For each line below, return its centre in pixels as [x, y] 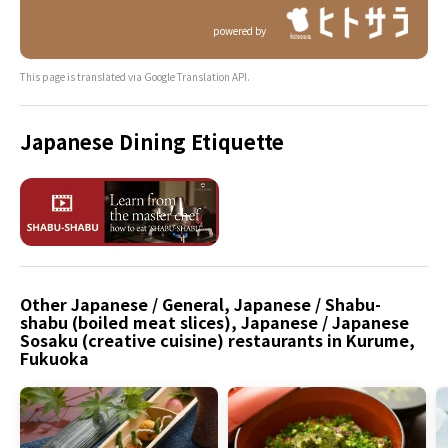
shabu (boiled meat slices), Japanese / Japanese [214, 321]
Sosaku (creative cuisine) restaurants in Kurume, [217, 339]
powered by [239, 30]
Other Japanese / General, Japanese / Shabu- [200, 303]
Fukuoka [54, 357]
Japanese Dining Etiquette [152, 141]
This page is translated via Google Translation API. [135, 76]
